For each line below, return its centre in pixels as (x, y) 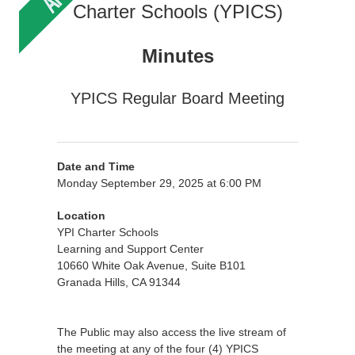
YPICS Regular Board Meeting (177, 98)
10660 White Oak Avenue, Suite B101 (151, 265)
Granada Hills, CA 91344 (119, 282)
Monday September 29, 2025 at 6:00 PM (159, 183)
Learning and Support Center (130, 249)
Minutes (177, 56)
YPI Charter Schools (108, 232)
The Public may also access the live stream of (172, 332)
